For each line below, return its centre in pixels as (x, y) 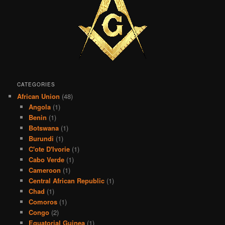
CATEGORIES (36, 84)
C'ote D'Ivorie (49, 149)
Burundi (41, 138)
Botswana (43, 128)
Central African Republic (66, 180)
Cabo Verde (46, 159)
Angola (39, 106)
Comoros (43, 201)
